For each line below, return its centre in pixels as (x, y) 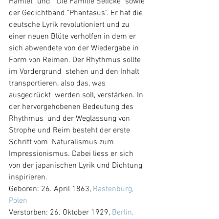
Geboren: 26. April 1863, (51, 189)
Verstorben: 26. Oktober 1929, (60, 212)
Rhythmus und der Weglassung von (70, 119)
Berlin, (124, 212)
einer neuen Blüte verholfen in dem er (73, 36)
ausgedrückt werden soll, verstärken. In (77, 95)
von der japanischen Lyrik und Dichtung (77, 165)
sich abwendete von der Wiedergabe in (75, 48)
